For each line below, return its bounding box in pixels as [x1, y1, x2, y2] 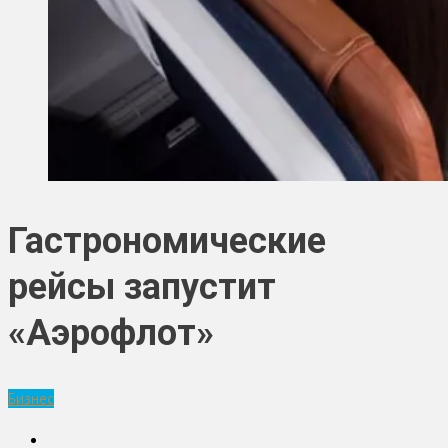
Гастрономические [8, 219, 326, 262]
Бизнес [8, 388, 54, 408]
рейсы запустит [8, 265, 276, 308]
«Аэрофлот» [8, 311, 214, 354]
